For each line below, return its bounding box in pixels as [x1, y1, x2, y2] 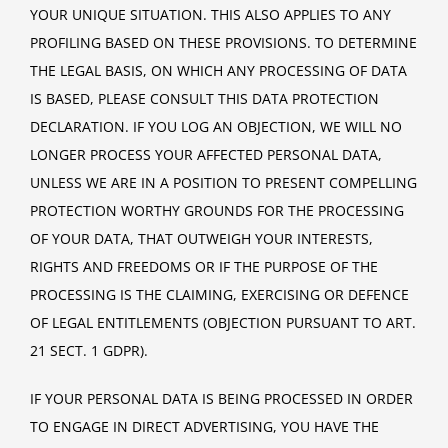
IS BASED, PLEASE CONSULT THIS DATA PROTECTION [30, 88, 379, 108]
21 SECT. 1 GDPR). [30, 340, 148, 360]
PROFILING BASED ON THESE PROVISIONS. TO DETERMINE [30, 32, 417, 52]
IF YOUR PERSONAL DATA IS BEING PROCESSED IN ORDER [30, 388, 413, 408]
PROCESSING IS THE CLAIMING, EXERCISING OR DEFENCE [30, 284, 409, 304]
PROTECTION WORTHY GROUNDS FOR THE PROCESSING [30, 200, 404, 220]
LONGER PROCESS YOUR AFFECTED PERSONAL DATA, [30, 144, 382, 164]
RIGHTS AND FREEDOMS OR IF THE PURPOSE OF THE [30, 256, 378, 276]
